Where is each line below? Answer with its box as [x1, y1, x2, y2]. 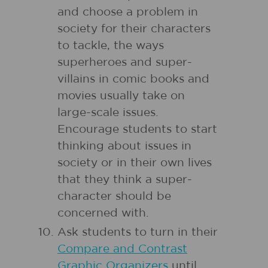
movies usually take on [57, 90, 185, 102]
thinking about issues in [57, 141, 191, 152]
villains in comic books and [57, 74, 209, 85]
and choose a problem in [57, 7, 198, 18]
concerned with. [57, 208, 149, 219]
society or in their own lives [57, 157, 212, 169]
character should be [57, 191, 171, 202]
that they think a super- [57, 174, 192, 185]
